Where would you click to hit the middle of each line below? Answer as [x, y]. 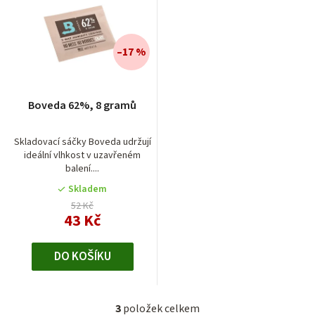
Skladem [88, 189]
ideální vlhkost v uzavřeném [82, 155]
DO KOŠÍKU [82, 256]
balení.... [82, 168]
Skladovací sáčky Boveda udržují [82, 142]
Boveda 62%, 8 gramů [82, 105]
